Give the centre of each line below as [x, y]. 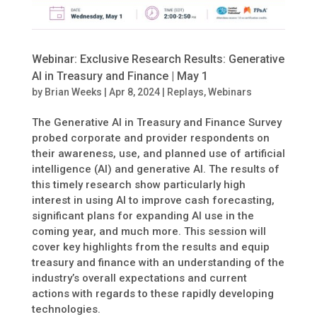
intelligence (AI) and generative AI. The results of [155, 169]
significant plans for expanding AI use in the [143, 216]
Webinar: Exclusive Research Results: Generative [158, 59]
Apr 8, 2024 [134, 92]
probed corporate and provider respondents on [150, 138]
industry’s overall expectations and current [139, 278]
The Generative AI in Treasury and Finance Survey [156, 123]
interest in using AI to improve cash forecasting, [153, 201]
